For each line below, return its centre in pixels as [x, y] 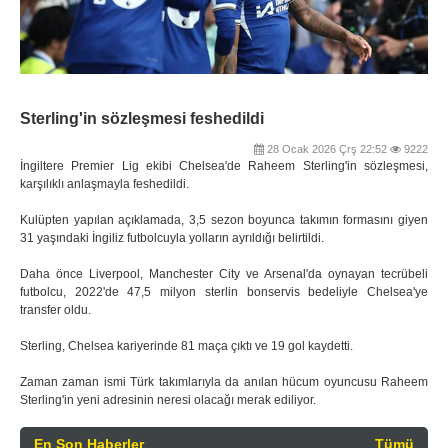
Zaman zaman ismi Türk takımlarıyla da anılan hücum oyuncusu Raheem [224, 382]
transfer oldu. [55, 310]
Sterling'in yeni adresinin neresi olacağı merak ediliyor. [168, 400]
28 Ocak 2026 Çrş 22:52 [327, 149]
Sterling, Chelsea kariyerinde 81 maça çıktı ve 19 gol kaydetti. [186, 346]
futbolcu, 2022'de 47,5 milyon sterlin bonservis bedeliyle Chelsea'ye [224, 292]
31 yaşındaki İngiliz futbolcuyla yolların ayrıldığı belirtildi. [172, 238]
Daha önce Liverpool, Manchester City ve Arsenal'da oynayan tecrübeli [224, 274]
